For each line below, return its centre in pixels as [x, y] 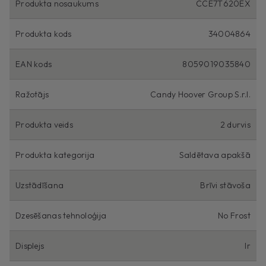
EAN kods [34, 64]
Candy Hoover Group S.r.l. [200, 94]
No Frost [234, 215]
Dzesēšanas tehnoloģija [61, 215]
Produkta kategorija [55, 155]
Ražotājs [32, 94]
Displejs [30, 246]
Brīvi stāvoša [225, 185]
